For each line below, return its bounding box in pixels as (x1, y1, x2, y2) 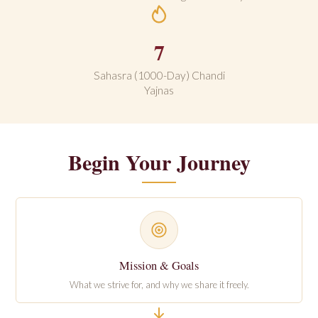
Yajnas (144, 84, 174, 97)
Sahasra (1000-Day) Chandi (93, 69, 225, 82)
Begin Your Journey (67, 146, 251, 177)
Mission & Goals (119, 258, 199, 273)
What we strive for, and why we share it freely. (69, 279, 249, 290)
